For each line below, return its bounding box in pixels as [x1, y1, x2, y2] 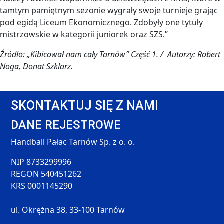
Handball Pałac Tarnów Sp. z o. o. [11, 136, 135, 147]
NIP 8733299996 [11, 156, 72, 167]
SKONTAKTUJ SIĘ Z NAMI [11, 98, 159, 113]
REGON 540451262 [11, 168, 82, 179]
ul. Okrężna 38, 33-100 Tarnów [11, 204, 125, 215]
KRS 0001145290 [11, 180, 73, 191]
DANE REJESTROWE [11, 117, 121, 132]
